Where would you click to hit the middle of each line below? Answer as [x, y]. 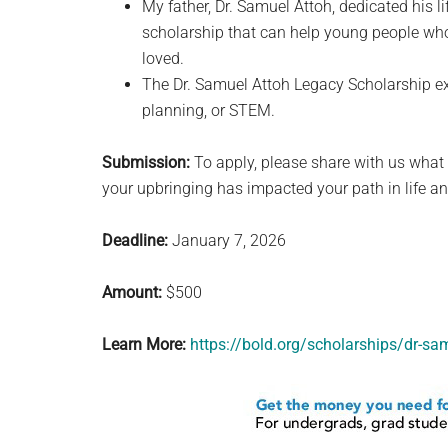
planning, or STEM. [208, 110]
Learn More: [144, 344]
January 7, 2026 [227, 240]
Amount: [132, 292]
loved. [163, 58]
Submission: [146, 162]
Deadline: [135, 240]
